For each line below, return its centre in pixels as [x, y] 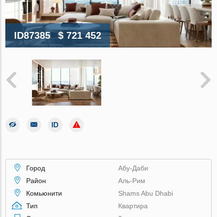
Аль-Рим [132, 180]
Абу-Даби [133, 168]
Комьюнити [44, 193]
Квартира [133, 206]
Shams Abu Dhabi [146, 193]
